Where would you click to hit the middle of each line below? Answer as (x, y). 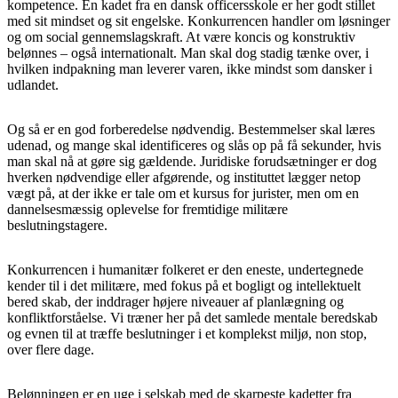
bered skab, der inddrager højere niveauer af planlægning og (175, 301)
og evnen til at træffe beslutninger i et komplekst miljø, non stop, (187, 333)
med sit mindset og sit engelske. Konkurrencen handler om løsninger (199, 20)
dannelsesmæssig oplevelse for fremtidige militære (147, 209)
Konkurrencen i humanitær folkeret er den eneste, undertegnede (185, 269)
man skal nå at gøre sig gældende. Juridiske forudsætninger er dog (192, 161)
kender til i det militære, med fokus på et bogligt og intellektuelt (184, 285)
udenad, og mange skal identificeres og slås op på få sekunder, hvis (194, 145)
